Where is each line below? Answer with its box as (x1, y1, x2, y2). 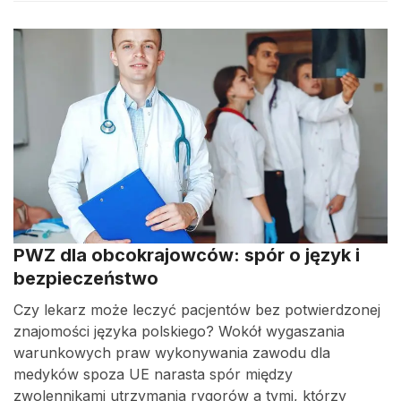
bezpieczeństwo (13, 268, 158, 289)
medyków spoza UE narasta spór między (13, 365, 293, 383)
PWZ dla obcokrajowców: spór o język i (13, 244, 360, 266)
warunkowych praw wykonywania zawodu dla (13, 344, 330, 362)
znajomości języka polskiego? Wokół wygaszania (13, 322, 345, 340)
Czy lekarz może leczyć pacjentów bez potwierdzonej (13, 301, 380, 319)
